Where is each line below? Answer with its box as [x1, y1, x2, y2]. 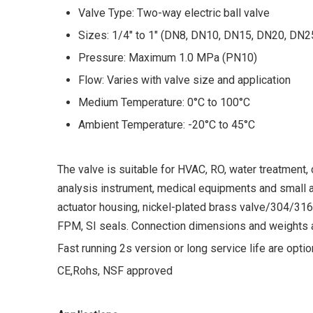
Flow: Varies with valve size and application [78, 73, 291, 87]
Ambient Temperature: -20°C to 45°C [78, 118, 255, 131]
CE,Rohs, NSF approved [57, 264, 173, 277]
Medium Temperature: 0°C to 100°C [78, 96, 250, 109]
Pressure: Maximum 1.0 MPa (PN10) [78, 51, 257, 64]
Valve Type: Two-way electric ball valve [78, 6, 270, 20]
